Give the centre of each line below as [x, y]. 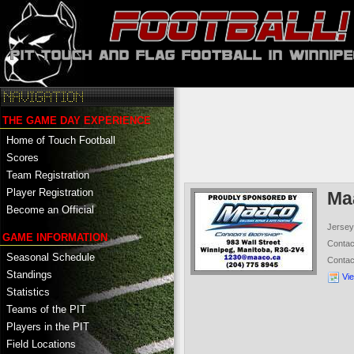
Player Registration [50, 192]
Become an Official [50, 209]
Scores [23, 157]
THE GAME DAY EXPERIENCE [77, 120]
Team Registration [48, 175]
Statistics [28, 292]
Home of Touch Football [61, 140]
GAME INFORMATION [55, 237]
